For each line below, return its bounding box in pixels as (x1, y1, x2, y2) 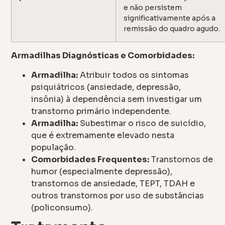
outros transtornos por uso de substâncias (31, 190, 204, 201)
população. (31, 142, 76, 153)
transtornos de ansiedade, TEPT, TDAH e (31, 178, 195, 189)
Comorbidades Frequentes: (31, 154, 150, 165)
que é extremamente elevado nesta (31, 130, 175, 141)
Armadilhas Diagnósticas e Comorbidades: (11, 50, 195, 61)
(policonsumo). (31, 202, 93, 213)
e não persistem (124, 3, 182, 13)
